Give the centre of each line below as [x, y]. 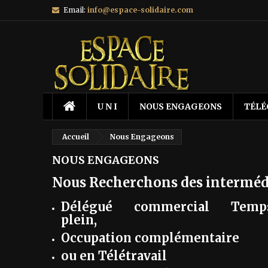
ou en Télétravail [114, 256]
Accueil [76, 137]
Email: [74, 10]
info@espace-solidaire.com [140, 10]
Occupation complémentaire [150, 238]
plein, [79, 220]
